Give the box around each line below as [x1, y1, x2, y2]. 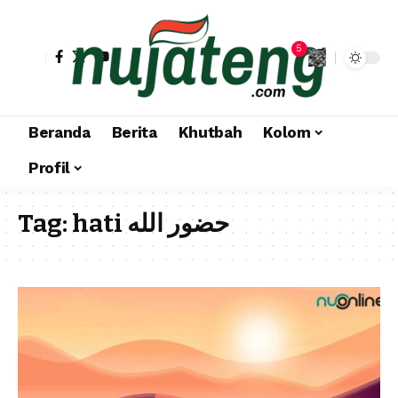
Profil [28, 159, 70, 178]
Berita [111, 123, 157, 142]
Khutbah [178, 123, 243, 142]
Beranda [28, 123, 91, 142]
